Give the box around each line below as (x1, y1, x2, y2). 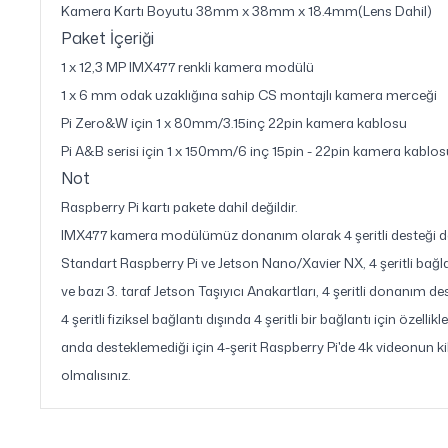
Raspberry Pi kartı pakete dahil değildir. (61, 197, 298, 216)
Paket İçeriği (61, 27, 154, 49)
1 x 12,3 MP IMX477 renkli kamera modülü (61, 57, 314, 76)
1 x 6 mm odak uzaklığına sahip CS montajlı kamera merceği (61, 85, 437, 104)
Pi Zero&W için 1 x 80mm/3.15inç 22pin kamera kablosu (61, 113, 407, 132)
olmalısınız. (61, 365, 131, 384)
